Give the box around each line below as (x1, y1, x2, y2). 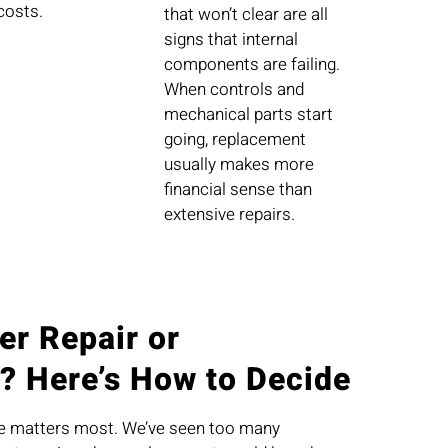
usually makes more (164, 152, 315, 178)
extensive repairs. (164, 202, 296, 228)
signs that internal (164, 27, 299, 53)
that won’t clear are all (164, 2, 329, 28)
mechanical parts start (164, 102, 334, 128)
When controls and (164, 77, 305, 103)
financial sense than (164, 177, 313, 203)
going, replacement (164, 127, 307, 153)
